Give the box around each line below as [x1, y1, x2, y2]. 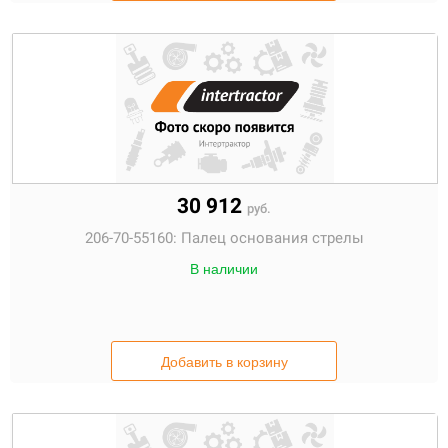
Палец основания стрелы [180, 229, 364, 247]
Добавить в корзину [160, 354, 288, 370]
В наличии [190, 261, 258, 277]
